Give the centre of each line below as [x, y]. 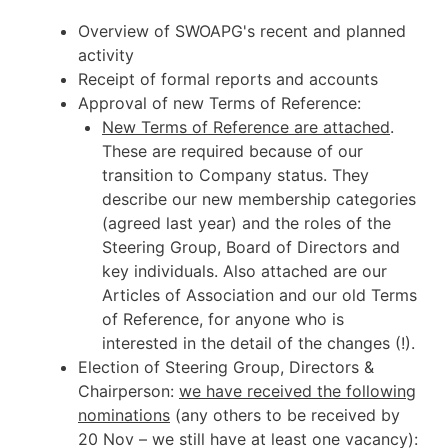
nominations [124, 414]
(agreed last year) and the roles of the [246, 222]
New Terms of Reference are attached [246, 126]
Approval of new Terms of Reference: [219, 102]
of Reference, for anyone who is [223, 318]
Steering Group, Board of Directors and [251, 246]
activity [106, 54]
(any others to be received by [285, 414]
